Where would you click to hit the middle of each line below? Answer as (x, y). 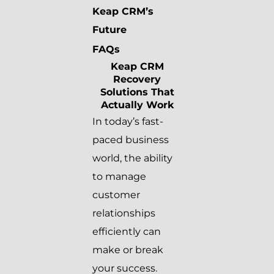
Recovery (137, 80)
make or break (128, 250)
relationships (124, 213)
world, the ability (132, 158)
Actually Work (137, 105)
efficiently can (127, 232)
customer (116, 195)
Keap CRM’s (123, 12)
